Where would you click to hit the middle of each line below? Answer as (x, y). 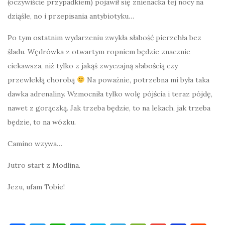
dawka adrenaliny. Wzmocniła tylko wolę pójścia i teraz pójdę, (110, 94)
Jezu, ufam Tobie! (36, 187)
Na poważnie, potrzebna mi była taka (147, 80)
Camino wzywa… (35, 143)
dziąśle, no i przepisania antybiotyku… (71, 16)
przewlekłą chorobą (42, 80)
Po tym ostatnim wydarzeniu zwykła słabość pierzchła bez (104, 37)
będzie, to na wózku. (42, 122)
